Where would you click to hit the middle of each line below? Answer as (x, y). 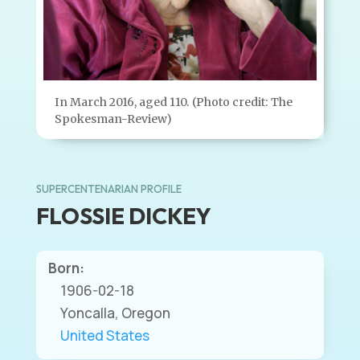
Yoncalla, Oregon (115, 313)
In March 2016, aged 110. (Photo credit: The (173, 102)
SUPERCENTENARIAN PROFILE (108, 189)
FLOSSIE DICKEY (123, 216)
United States (104, 336)
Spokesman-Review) (113, 119)
